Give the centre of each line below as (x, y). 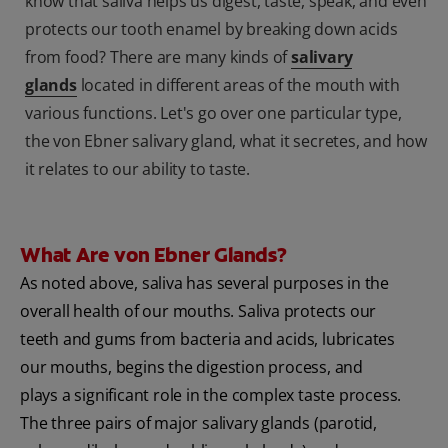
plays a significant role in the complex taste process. (211, 395)
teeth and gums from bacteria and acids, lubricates (207, 339)
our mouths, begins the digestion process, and (191, 367)
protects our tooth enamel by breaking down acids (211, 29)
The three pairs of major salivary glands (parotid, (198, 423)
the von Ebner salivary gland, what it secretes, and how (226, 141)
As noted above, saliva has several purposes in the (204, 283)
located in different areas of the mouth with (238, 85)
